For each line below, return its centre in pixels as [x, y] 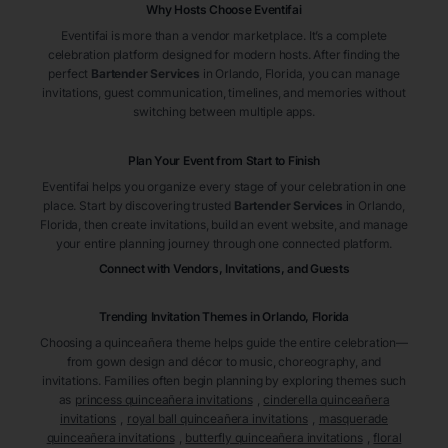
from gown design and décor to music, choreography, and [224, 362]
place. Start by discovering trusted [137, 206]
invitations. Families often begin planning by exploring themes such [224, 381]
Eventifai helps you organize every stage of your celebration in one [224, 187]
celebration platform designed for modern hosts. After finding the [224, 55]
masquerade [353, 419]
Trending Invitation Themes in [179, 317]
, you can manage [351, 74]
